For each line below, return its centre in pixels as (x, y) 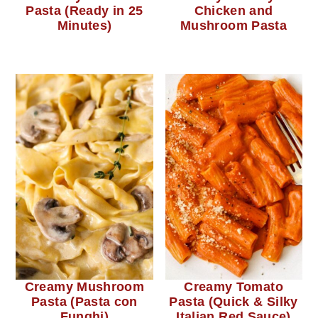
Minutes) (84, 25)
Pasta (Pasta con (84, 301)
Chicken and (234, 10)
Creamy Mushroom (84, 286)
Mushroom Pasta (234, 25)
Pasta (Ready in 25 (84, 10)
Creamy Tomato (234, 286)
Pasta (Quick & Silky (234, 301)
